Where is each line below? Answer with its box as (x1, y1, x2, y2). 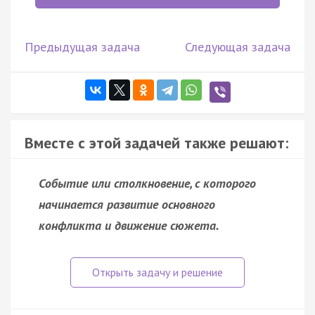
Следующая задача (185, 38, 290, 55)
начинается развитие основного (39, 195, 215, 212)
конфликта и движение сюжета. (39, 217, 219, 233)
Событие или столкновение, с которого (39, 174, 256, 191)
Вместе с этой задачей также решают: (25, 132, 288, 153)
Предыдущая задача (25, 38, 140, 55)
